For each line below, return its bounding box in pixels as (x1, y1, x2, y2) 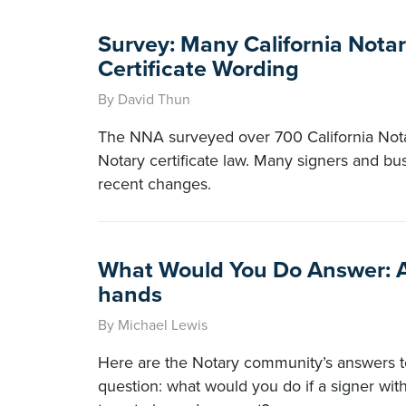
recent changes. (98, 174, 211, 194)
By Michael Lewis (98, 316, 208, 334)
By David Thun (98, 91, 190, 109)
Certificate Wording (98, 55, 299, 82)
